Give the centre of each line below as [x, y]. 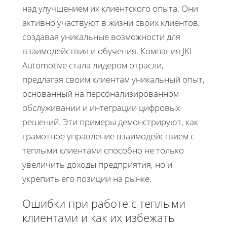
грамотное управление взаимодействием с [108, 136]
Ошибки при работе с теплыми [104, 203]
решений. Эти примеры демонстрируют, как [110, 122]
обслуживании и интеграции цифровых [101, 107]
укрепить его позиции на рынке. [87, 178]
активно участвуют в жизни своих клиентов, [111, 22]
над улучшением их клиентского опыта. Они [110, 8]
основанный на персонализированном [101, 93]
